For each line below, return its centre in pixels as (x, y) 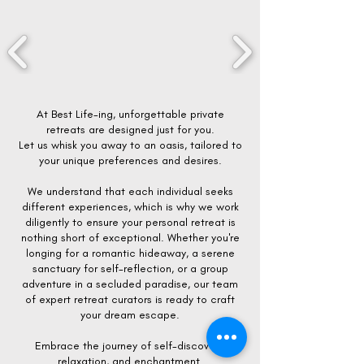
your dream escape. (130, 315)
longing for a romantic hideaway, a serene (130, 253)
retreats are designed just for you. (130, 130)
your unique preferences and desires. (130, 160)
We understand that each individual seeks (130, 191)
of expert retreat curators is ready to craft (130, 299)
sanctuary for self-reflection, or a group (130, 269)
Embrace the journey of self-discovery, (130, 346)
